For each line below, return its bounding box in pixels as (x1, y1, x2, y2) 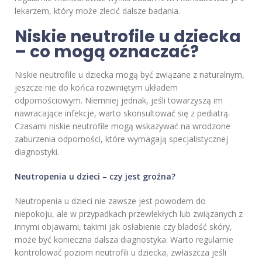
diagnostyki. (15, 146, 59, 158)
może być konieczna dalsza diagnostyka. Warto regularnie (15, 234, 233, 246)
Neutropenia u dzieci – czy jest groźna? (15, 171, 175, 182)
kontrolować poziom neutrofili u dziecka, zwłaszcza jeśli (15, 247, 226, 258)
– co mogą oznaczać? (15, 40, 199, 64)
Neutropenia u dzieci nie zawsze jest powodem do (15, 195, 206, 207)
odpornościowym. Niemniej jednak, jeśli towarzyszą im (15, 95, 223, 106)
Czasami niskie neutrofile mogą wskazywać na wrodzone (15, 120, 230, 132)
